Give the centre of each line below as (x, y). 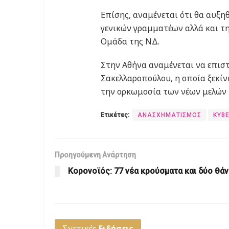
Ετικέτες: (115, 115)
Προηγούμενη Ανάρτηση (95, 155)
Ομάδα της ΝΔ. (130, 42)
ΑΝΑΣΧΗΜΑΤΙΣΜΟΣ (169, 115)
